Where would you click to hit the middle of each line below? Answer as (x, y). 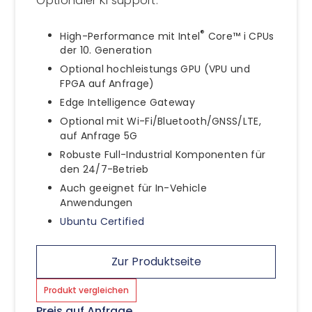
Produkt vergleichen (87, 290)
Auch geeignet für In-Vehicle (133, 188)
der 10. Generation (106, 50)
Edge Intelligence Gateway (127, 103)
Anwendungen (96, 203)
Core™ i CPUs (240, 36)
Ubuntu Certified (102, 222)
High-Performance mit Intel (130, 36)
